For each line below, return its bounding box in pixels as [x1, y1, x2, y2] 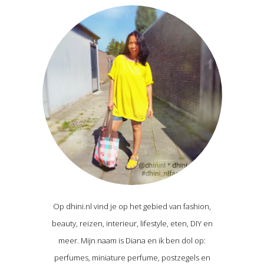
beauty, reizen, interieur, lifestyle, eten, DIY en [51, 217, 213, 229]
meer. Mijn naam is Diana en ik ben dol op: [58, 235, 206, 246]
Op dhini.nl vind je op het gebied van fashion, [53, 200, 211, 212]
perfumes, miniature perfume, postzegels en [54, 252, 210, 263]
